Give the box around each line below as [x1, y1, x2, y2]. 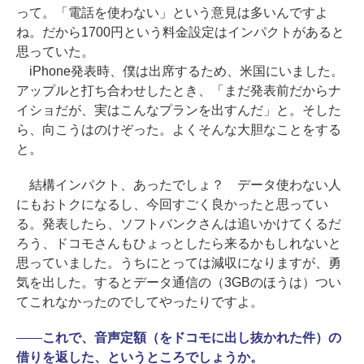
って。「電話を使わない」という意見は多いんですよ [16, 6, 328, 20]
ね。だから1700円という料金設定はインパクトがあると [16, 25, 344, 40]
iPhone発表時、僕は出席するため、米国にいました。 [16, 64, 344, 79]
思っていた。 [16, 45, 94, 59]
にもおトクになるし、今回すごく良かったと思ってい [16, 197, 328, 212]
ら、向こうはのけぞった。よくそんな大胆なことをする [16, 123, 341, 137]
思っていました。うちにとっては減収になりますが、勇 [16, 256, 341, 271]
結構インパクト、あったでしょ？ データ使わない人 [16, 178, 341, 193]
